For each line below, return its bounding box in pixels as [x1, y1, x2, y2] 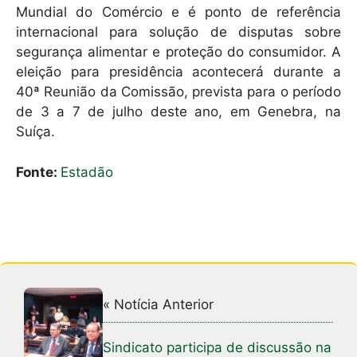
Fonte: [16, 163, 61, 180]
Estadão [61, 163, 113, 180]
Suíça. [16, 124, 55, 140]
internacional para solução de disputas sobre [16, 24, 341, 41]
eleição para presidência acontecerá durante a [16, 64, 341, 80]
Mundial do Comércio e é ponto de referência [16, 4, 341, 21]
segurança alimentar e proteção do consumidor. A [16, 44, 341, 61]
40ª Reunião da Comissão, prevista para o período [16, 84, 341, 100]
